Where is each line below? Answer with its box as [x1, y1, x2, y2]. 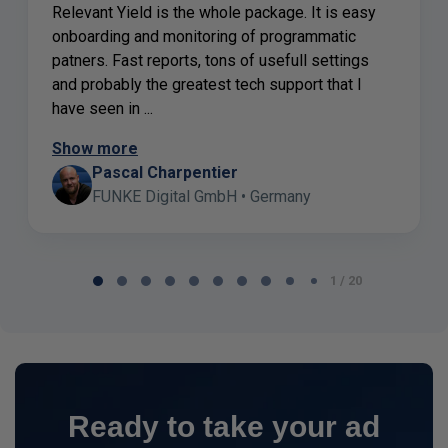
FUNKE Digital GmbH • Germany [92, 186, 311, 206]
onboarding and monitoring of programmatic [52, 26, 356, 46]
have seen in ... [52, 98, 153, 118]
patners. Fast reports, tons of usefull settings [52, 50, 369, 70]
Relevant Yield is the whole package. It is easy [52, 2, 376, 22]
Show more [52, 138, 138, 158]
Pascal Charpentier [92, 162, 238, 182]
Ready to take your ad [68, 409, 380, 443]
